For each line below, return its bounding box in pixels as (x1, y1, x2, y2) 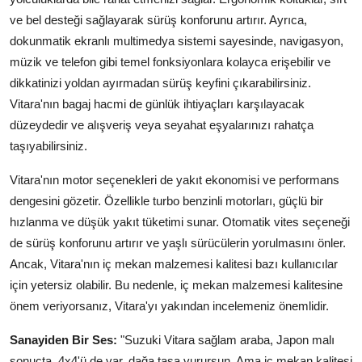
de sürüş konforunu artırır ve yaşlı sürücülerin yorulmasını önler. (10, 235, 346, 250)
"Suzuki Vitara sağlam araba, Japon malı (117, 332, 335, 347)
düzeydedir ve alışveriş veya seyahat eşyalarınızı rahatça (10, 117, 314, 132)
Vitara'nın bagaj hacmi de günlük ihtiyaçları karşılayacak (10, 96, 305, 111)
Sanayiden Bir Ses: (10, 332, 117, 347)
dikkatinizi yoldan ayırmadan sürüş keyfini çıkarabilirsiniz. (10, 75, 311, 90)
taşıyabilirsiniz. (10, 138, 87, 153)
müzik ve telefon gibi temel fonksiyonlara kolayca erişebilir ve (10, 54, 330, 69)
